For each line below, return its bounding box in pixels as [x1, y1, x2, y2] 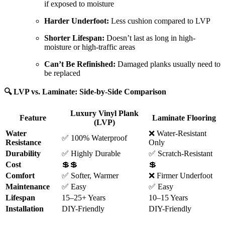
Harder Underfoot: [44, 17, 109, 26]
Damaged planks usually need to [116, 60, 220, 69]
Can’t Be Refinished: [44, 60, 116, 69]
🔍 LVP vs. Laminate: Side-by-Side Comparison [4, 87, 166, 96]
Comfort [6, 171, 35, 180]
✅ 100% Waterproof [62, 134, 127, 143]
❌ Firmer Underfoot [149, 171, 212, 180]
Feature [19, 114, 46, 123]
